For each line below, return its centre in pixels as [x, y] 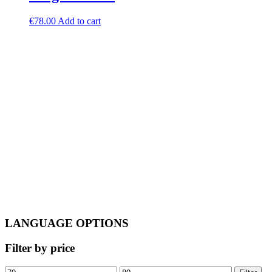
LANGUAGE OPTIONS [67, 223]
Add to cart [79, 21]
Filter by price [40, 248]
